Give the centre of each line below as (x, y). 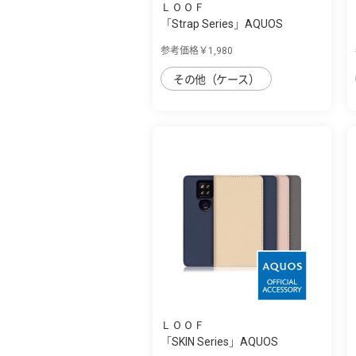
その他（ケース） (217, 79)
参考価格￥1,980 (197, 50)
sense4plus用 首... (205, 40)
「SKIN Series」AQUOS (219, 341)
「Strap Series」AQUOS (222, 23)
